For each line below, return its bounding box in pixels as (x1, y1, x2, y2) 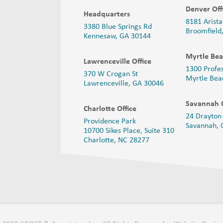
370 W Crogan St (84, 70, 138, 78)
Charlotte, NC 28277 (84, 136, 150, 144)
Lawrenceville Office (84, 57, 152, 66)
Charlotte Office (84, 105, 137, 113)
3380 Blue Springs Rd (84, 22, 152, 31)
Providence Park (84, 117, 136, 125)
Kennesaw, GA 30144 (84, 32, 151, 40)
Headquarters (84, 10, 130, 18)
